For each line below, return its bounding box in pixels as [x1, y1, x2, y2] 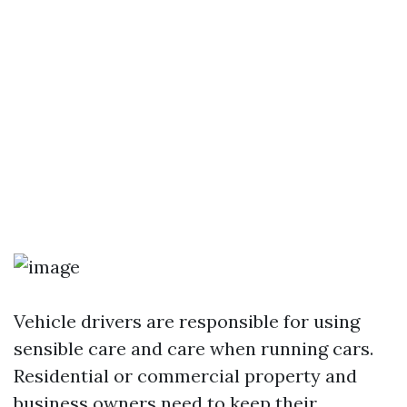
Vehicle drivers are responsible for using [14, 310, 360, 333]
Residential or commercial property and [14, 364, 357, 387]
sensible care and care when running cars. [14, 337, 373, 360]
